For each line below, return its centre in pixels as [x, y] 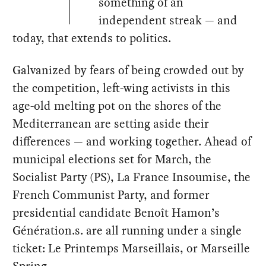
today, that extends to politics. [92, 38]
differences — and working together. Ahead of [132, 142]
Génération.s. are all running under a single [127, 231]
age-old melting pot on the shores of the [117, 106]
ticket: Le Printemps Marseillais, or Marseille [132, 248]
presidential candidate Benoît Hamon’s [116, 213]
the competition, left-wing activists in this [122, 88]
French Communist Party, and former [111, 195]
